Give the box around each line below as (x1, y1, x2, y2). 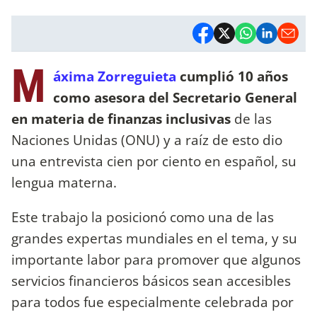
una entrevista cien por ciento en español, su (11, 151, 296, 171)
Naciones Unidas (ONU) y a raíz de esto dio (11, 129, 282, 149)
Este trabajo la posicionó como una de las (11, 207, 274, 226)
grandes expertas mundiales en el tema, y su (11, 228, 297, 248)
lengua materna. (11, 172, 120, 192)
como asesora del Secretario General (53, 87, 297, 107)
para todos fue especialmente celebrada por (11, 292, 294, 311)
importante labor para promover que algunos (11, 249, 301, 269)
